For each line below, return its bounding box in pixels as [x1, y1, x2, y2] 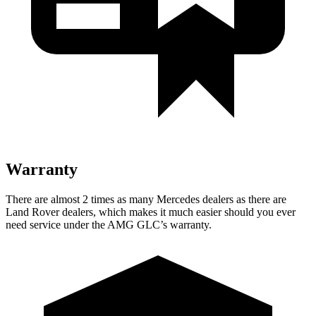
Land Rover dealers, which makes [6, 205, 157, 218]
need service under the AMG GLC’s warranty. [6, 218, 212, 231]
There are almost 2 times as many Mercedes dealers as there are [6, 193, 286, 205]
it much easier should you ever [157, 205, 296, 218]
